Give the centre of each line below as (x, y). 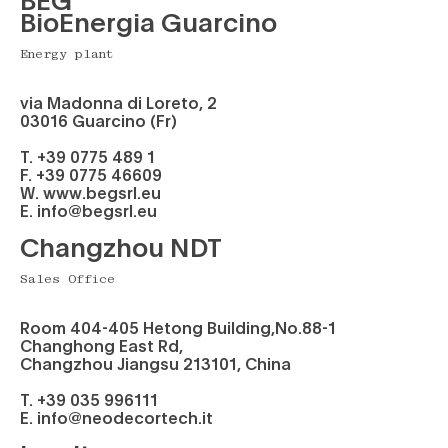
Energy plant (67, 55)
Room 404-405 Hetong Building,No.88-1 (178, 327)
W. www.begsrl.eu (90, 192)
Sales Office (67, 280)
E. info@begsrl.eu (88, 210)
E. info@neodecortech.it (116, 417)
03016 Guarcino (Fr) (98, 120)
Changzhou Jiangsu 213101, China (155, 363)
